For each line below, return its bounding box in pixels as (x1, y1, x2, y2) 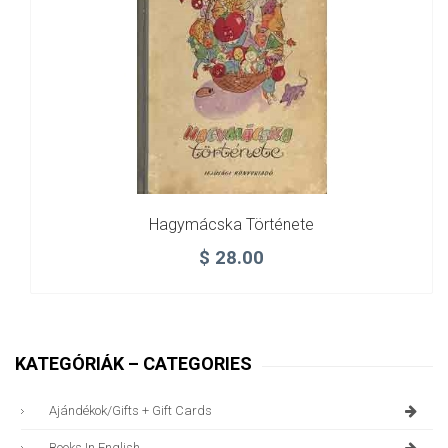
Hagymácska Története (149, 214, 314, 234)
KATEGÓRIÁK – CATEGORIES (15, 352, 252, 374)
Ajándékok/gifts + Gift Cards (49, 402, 212, 418)
